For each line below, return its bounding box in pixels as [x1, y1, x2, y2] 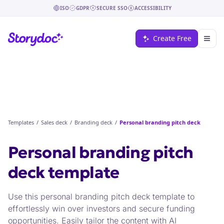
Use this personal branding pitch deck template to [8, 191, 194, 201]
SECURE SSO [96, 4, 127, 11]
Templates [8, 118, 34, 126]
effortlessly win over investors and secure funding [8, 203, 195, 213]
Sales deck [41, 118, 67, 126]
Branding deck [74, 118, 112, 126]
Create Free [153, 33, 191, 43]
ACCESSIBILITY [134, 4, 171, 11]
